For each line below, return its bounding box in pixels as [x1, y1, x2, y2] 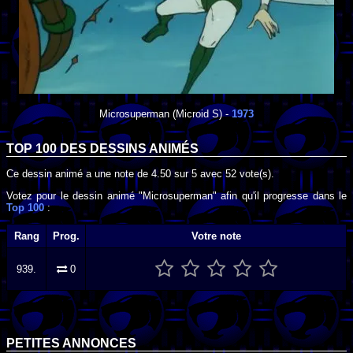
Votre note [191, 230, 241, 243]
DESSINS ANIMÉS [90, 142, 199, 156]
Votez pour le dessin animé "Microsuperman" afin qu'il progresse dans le [6, 189, 347, 202]
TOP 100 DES [6, 142, 90, 156]
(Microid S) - [169, 107, 232, 120]
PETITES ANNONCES [6, 336, 136, 351]
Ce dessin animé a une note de [6, 167, 151, 180]
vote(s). [236, 167, 274, 180]
